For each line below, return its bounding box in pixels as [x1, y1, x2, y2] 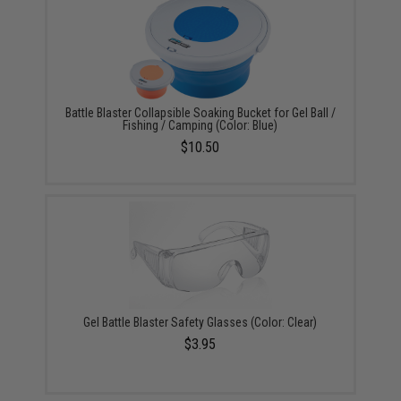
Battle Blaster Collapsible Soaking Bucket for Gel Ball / [64, 106, 336, 120]
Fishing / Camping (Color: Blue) [123, 118, 278, 132]
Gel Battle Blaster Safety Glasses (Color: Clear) [83, 315, 318, 329]
